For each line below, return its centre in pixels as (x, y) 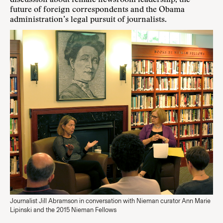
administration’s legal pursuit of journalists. (88, 20)
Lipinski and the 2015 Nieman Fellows (63, 210)
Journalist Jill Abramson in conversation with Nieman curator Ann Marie (110, 201)
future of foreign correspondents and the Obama (97, 10)
